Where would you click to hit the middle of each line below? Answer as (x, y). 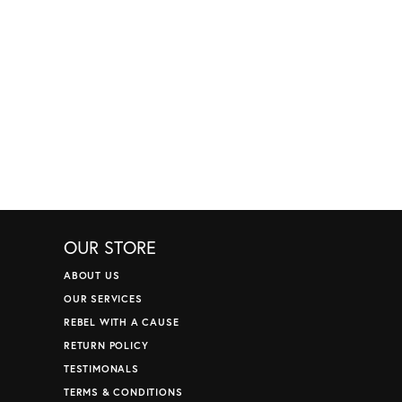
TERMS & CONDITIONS (123, 392)
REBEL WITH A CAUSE (122, 322)
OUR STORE (110, 248)
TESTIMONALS (101, 369)
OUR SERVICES (103, 299)
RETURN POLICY (106, 345)
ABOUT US (92, 275)
